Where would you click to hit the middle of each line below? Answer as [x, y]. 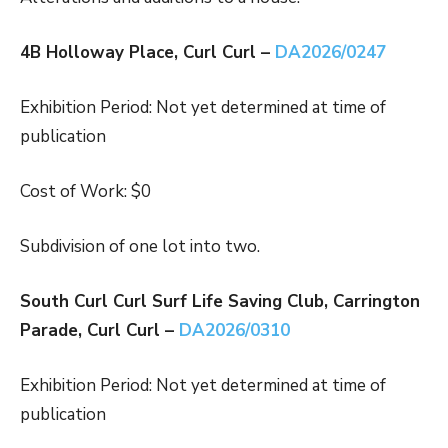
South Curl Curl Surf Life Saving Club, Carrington [220, 302]
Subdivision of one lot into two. [140, 247]
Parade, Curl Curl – [99, 331]
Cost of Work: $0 [85, 192]
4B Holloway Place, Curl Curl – [147, 53]
